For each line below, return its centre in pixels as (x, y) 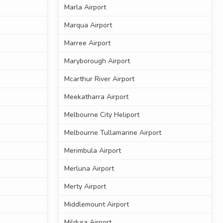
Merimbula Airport (92, 151)
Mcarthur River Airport (99, 79)
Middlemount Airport (96, 205)
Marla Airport (85, 7)
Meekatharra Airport (96, 97)
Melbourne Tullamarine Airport (112, 133)
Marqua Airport (88, 25)
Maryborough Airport (97, 61)
